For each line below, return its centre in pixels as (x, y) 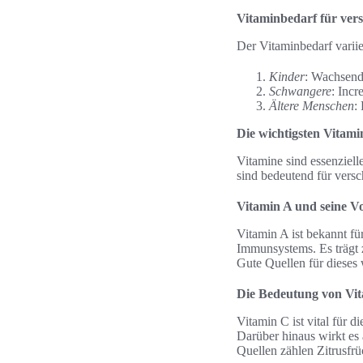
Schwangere (300, 91)
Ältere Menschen (312, 106)
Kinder (287, 77)
